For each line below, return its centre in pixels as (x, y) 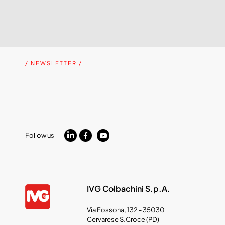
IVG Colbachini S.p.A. (128, 188)
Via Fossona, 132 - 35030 (126, 210)
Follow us (40, 135)
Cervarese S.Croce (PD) (123, 219)
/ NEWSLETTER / (54, 63)
